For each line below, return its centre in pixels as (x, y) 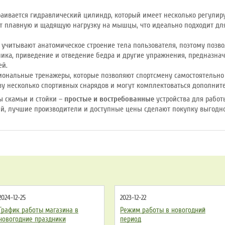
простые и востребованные (109, 99)
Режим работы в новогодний (163, 210)
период (131, 219)
